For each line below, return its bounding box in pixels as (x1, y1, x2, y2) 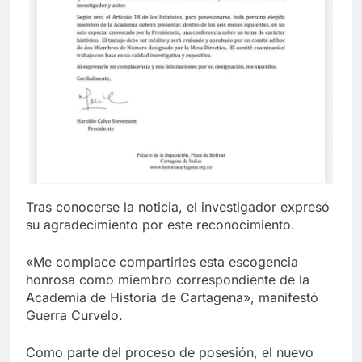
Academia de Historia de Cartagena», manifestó (26, 288, 318, 305)
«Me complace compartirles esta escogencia (26, 253, 298, 270)
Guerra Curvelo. (26, 306, 123, 323)
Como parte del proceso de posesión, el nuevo (26, 343, 314, 360)
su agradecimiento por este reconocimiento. (26, 216, 295, 233)
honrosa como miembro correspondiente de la (26, 271, 309, 288)
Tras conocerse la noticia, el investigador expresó (26, 198, 330, 215)
